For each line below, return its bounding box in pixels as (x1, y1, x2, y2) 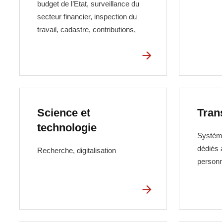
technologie (37, 121, 97, 134)
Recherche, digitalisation (37, 146, 116, 155)
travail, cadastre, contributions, (37, 25, 136, 34)
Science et (37, 107, 90, 119)
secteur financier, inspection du (37, 12, 137, 21)
